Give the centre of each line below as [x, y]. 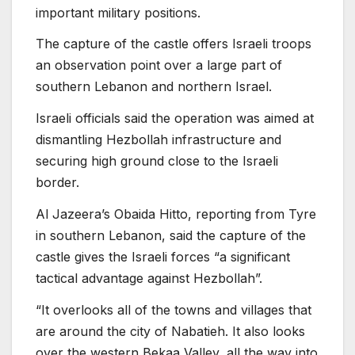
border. [57, 183]
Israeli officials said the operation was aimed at [175, 118]
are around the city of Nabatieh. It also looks [170, 331]
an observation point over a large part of [159, 65]
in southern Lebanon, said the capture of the [171, 236]
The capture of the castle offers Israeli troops [174, 44]
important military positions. [118, 12]
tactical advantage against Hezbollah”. [149, 279]
